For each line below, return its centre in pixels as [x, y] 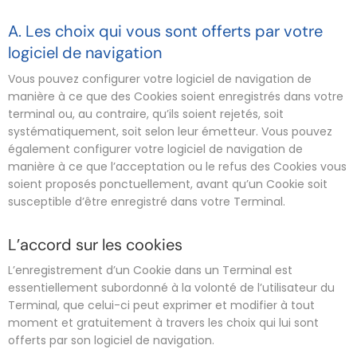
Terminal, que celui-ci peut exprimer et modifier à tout [161, 305]
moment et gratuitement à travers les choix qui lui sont [163, 323]
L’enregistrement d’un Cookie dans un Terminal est [150, 270]
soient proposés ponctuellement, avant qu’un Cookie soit [168, 184]
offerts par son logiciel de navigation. [111, 340]
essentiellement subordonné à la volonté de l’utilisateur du [171, 288]
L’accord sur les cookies [95, 244]
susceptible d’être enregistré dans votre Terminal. [147, 201]
